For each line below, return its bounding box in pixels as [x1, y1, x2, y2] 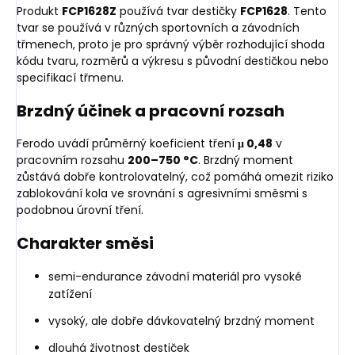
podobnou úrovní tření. [17, 201, 143, 218]
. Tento [288, 2, 326, 19]
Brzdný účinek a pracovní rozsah [17, 99, 284, 122]
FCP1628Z [62, 2, 116, 19]
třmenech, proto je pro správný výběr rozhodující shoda [17, 36, 325, 52]
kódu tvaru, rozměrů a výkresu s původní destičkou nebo [17, 52, 329, 69]
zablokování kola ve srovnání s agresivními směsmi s [17, 185, 307, 201]
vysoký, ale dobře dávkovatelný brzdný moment [48, 312, 315, 329]
